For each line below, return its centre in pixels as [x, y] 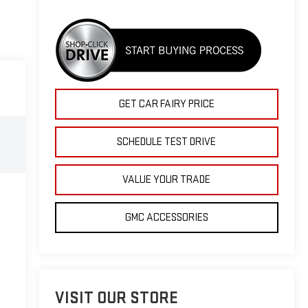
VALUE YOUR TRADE [167, 179]
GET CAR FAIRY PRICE [166, 104]
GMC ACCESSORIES [166, 217]
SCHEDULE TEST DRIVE [167, 142]
